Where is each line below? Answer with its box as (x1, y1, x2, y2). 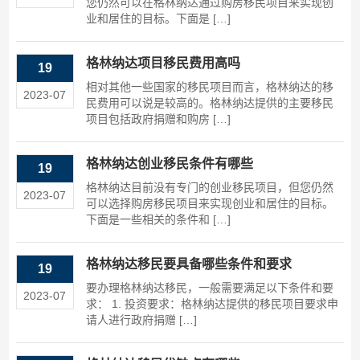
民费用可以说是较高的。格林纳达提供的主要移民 (85, 96, 333, 110)
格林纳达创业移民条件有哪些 (85, 157, 253, 171)
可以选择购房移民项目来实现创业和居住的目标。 (85, 197, 333, 211)
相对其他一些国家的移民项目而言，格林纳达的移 (85, 80, 333, 94)
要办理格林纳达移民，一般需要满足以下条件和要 (85, 281, 333, 295)
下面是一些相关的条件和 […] (85, 213, 231, 227)
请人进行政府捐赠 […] (85, 313, 197, 327)
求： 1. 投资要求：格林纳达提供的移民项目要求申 (85, 297, 338, 311)
